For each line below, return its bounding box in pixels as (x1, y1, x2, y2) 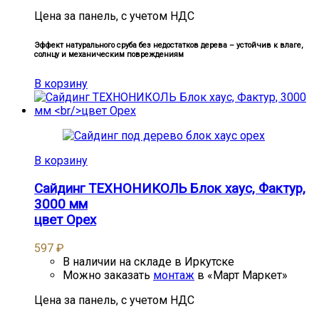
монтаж (153, 268, 194, 282)
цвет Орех (34, 211, 96, 228)
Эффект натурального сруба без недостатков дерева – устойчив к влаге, (34, 41, 303, 51)
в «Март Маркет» (194, 268, 288, 282)
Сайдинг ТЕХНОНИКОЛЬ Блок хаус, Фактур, (34, 180, 305, 197)
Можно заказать (63, 268, 153, 282)
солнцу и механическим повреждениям (34, 50, 184, 60)
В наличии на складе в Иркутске (63, 254, 234, 268)
